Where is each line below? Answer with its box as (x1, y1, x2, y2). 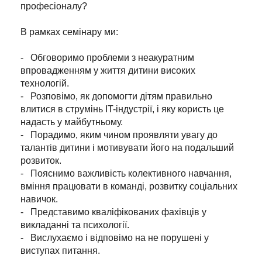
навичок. (20, 194, 58, 205)
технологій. (20, 78, 69, 89)
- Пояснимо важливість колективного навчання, (20, 168, 232, 179)
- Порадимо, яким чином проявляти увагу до (20, 130, 218, 140)
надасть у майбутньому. (20, 117, 123, 127)
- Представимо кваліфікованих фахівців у (20, 207, 206, 218)
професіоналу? (20, 1, 87, 12)
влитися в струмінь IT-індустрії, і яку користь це (20, 104, 224, 115)
